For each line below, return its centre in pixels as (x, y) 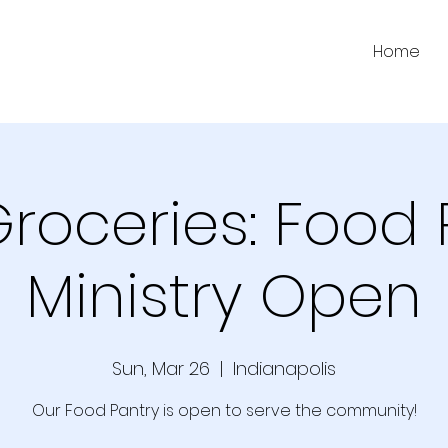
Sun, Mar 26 (161, 368)
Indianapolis (284, 368)
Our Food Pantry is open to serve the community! (224, 410)
